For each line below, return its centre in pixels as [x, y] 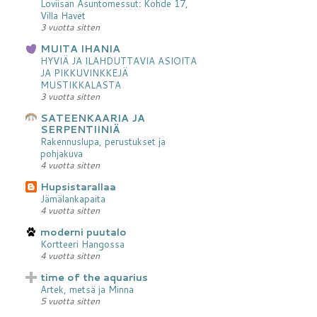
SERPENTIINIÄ [80, 129]
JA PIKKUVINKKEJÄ [84, 72]
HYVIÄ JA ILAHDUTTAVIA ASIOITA [119, 60]
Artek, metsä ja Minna [87, 289]
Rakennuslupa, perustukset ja [103, 141]
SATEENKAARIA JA [93, 118]
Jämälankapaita [73, 198]
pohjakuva [62, 153]
